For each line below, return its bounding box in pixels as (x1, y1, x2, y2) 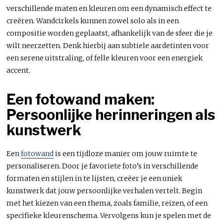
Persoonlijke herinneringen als (6, 106, 216, 123)
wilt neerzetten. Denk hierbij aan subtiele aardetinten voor (6, 41, 210, 50)
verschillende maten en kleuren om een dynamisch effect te (6, 3, 212, 13)
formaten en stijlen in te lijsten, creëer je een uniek (6, 173, 183, 183)
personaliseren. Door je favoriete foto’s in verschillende (6, 161, 199, 170)
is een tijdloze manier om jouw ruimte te (54, 149, 198, 158)
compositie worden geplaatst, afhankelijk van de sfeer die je (6, 28, 213, 38)
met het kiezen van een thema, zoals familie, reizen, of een (6, 198, 208, 208)
